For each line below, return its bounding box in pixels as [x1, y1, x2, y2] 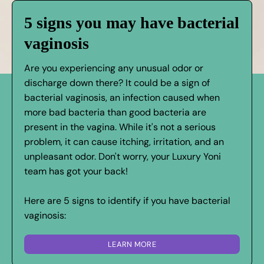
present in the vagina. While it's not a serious [24, 120, 216, 133]
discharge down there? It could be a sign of [24, 76, 210, 89]
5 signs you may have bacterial [24, 13, 239, 32]
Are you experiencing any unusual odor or [24, 61, 203, 74]
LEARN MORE [107, 239, 157, 249]
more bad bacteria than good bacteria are [24, 105, 206, 118]
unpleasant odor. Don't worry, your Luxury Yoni [24, 150, 221, 163]
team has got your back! [24, 164, 128, 177]
